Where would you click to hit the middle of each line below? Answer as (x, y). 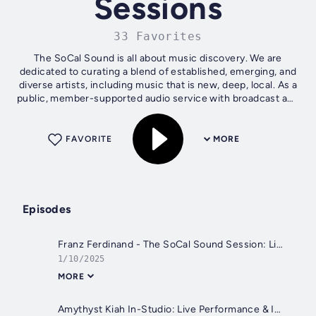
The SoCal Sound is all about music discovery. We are (158, 59)
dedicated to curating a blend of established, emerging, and (158, 72)
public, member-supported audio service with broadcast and (158, 99)
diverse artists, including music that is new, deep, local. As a (158, 85)
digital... (158, 112)
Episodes (47, 209)
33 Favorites (158, 37)
